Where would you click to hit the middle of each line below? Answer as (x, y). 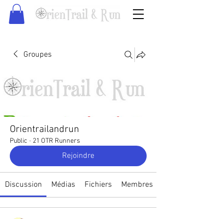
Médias (63, 185)
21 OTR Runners (56, 141)
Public (19, 141)
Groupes (38, 55)
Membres (137, 185)
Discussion (23, 185)
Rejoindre (78, 156)
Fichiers (98, 185)
